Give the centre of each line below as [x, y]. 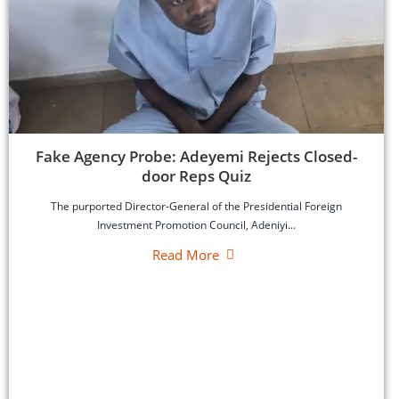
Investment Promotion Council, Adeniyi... [197, 224]
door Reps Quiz [197, 175]
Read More [185, 254]
